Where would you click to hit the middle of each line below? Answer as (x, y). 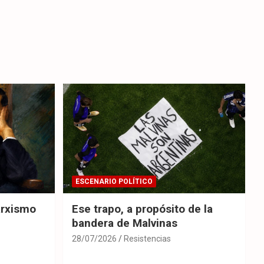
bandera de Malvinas (124, 223)
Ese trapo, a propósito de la (142, 209)
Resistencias (147, 238)
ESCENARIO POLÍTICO (114, 181)
